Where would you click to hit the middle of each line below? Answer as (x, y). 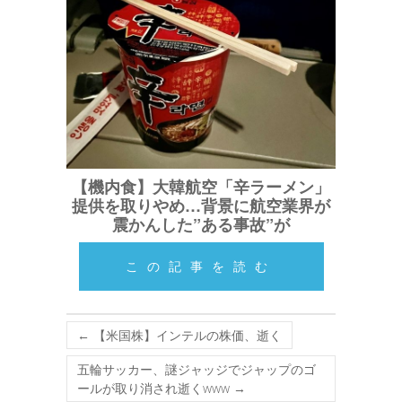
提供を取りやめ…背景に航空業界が (201, 205)
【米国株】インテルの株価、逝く (186, 335)
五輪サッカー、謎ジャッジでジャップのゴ (197, 369)
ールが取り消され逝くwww (155, 388)
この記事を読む (201, 266)
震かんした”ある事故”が (201, 224)
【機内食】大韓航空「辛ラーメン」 (201, 186)
